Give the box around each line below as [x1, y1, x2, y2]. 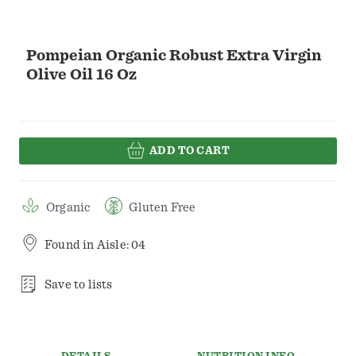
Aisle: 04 [96, 238, 146, 252]
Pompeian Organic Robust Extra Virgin [26, 48, 322, 64]
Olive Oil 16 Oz [26, 67, 137, 83]
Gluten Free [129, 201, 196, 215]
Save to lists [44, 278, 113, 292]
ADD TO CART [149, 145, 230, 157]
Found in [44, 238, 97, 252]
